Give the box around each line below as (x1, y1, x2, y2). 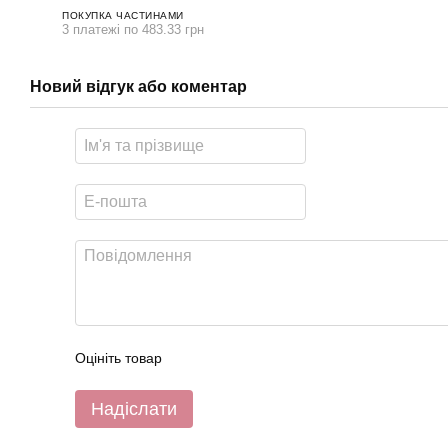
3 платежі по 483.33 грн (62, 21, 204, 37)
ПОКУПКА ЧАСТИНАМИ (62, 9, 184, 21)
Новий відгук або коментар (30, 78, 247, 95)
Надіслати (91, 399, 177, 419)
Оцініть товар (75, 350, 162, 366)
